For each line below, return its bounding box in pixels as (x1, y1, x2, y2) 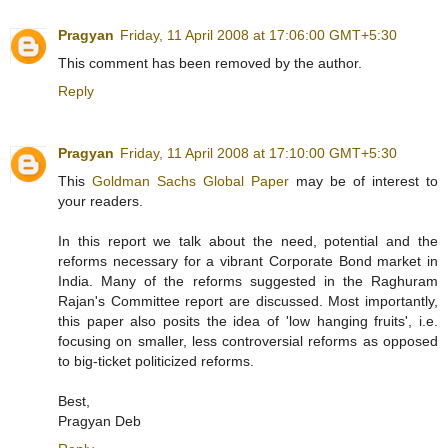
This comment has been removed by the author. (58, 55, 362, 72)
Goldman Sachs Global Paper (92, 173, 289, 190)
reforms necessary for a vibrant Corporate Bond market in (58, 253, 438, 270)
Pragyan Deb (58, 413, 141, 430)
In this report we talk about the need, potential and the (58, 233, 438, 250)
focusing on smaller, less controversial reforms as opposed (58, 333, 438, 350)
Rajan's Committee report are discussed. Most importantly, (58, 293, 438, 310)
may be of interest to (289, 173, 438, 190)
